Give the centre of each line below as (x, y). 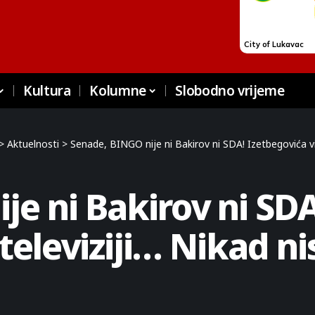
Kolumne (118, 91)
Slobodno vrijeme (230, 91)
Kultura (47, 91)
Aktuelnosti (33, 144)
